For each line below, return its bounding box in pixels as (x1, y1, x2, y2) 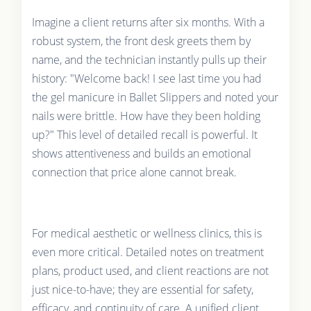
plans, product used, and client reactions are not (31, 262, 269, 278)
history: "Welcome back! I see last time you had (31, 70, 262, 86)
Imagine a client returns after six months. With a (31, 14, 264, 30)
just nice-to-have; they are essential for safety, (31, 281, 253, 297)
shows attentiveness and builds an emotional (31, 145, 251, 161)
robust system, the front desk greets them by (31, 33, 251, 49)
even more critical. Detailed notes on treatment (31, 244, 264, 260)
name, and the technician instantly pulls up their (31, 51, 267, 67)
